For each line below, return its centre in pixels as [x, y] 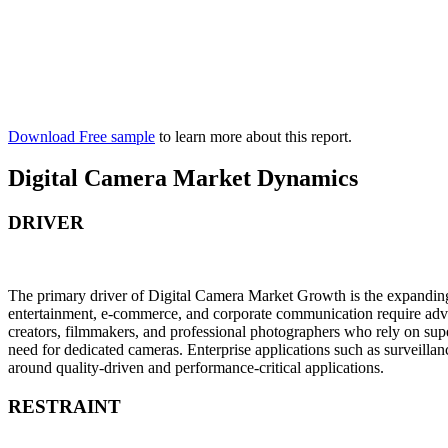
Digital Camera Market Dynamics [183, 178]
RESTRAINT [64, 406]
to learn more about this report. [253, 136]
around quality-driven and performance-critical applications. [196, 368]
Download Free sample [81, 136]
